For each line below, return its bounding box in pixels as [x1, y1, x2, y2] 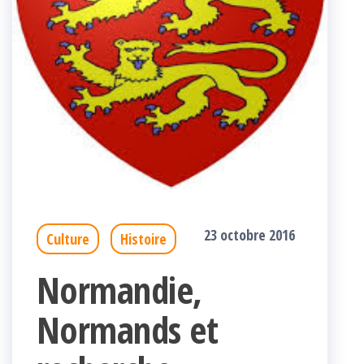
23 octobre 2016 [204, 225, 295, 245]
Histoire [120, 229, 167, 249]
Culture [46, 229, 89, 249]
